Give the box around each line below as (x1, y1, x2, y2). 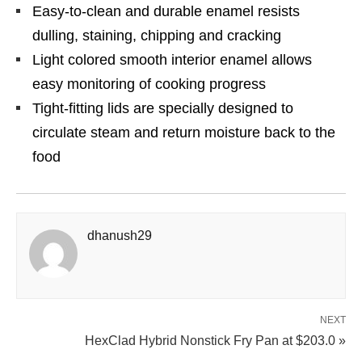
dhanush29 (87, 229, 152, 242)
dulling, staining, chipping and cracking (32, 27, 281, 44)
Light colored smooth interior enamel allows (32, 52, 312, 68)
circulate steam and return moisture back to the (32, 124, 335, 141)
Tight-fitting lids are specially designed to (32, 100, 293, 116)
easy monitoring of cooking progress (32, 76, 266, 92)
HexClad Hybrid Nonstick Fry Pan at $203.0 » (85, 334, 346, 347)
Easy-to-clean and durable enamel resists (32, 3, 300, 19)
